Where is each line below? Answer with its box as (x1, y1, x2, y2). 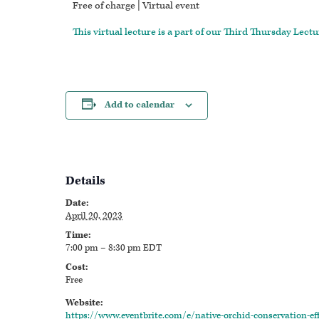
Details (66, 172, 105, 189)
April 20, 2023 (66, 209, 122, 222)
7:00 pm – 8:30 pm (66, 241, 143, 254)
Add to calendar (104, 98, 174, 111)
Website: (66, 296, 103, 309)
